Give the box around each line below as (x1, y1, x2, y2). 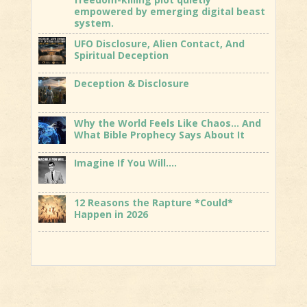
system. (73, 16, 114, 30)
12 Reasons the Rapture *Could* (73, 195, 233, 209)
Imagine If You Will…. (73, 156, 177, 169)
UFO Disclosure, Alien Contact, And (73, 37, 245, 51)
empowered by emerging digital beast (73, 5, 265, 19)
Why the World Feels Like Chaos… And (73, 116, 261, 130)
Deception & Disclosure (73, 77, 189, 90)
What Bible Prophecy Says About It (73, 127, 245, 141)
